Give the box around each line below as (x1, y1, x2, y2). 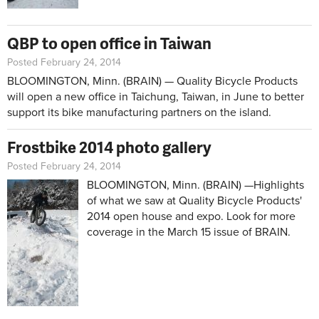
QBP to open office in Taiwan (7, 32, 211, 55)
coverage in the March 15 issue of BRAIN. (87, 225, 291, 240)
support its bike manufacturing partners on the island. (7, 105, 271, 120)
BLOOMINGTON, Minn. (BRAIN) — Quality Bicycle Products (7, 74, 298, 89)
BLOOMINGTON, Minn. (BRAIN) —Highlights (87, 178, 304, 193)
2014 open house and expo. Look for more (87, 209, 296, 224)
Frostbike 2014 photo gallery (7, 136, 211, 159)
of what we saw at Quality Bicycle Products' (87, 194, 302, 209)
